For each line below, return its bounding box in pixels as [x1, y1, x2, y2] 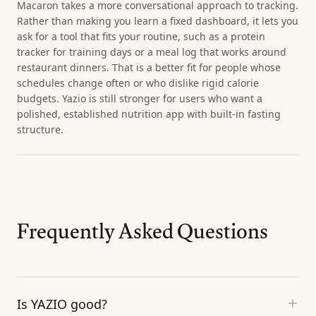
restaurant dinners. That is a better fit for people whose [17, 60, 281, 74]
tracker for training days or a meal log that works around [17, 44, 286, 59]
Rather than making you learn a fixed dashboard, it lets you [17, 13, 298, 28]
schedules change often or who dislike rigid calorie [17, 75, 259, 90]
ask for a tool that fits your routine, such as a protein [17, 29, 265, 43]
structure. [17, 122, 63, 136]
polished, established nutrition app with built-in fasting [17, 107, 281, 121]
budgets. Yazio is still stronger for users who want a [17, 91, 262, 105]
